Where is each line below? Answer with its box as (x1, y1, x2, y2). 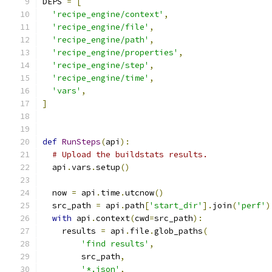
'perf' (237, 200, 266, 211)
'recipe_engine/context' (52, 9, 164, 19)
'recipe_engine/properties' (52, 47, 178, 58)
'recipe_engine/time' (52, 73, 149, 83)
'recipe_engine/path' (52, 35, 149, 45)
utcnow (125, 188, 154, 198)
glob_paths (154, 226, 203, 236)
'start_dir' (149, 200, 203, 211)
